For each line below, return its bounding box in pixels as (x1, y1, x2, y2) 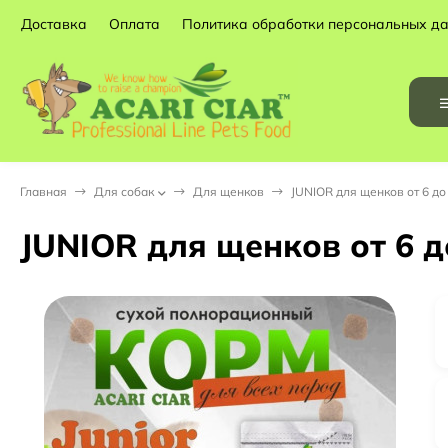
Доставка (21, 14, 87, 33)
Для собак (94, 184, 154, 199)
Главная (20, 184, 67, 199)
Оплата (109, 14, 160, 33)
